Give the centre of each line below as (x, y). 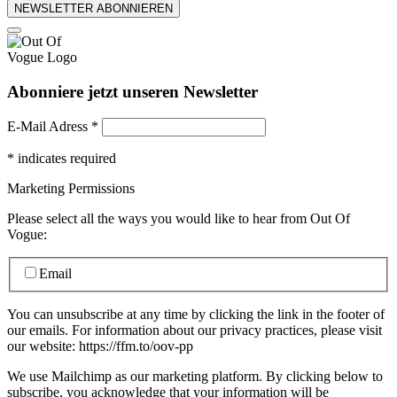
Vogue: (27, 235)
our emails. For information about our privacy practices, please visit (195, 330)
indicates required (65, 159)
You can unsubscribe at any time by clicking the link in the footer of (196, 314)
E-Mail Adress (49, 127)
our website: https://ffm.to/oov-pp (100, 346)
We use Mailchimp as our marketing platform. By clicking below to (195, 376)
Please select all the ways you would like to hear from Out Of (179, 219)
